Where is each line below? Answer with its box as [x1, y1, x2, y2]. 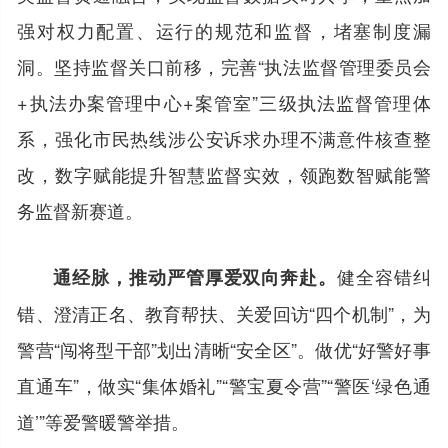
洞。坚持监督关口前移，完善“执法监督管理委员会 [17, 52, 431, 79]
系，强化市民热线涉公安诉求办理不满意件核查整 [17, 124, 431, 151]
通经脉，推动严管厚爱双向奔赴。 [53, 263, 337, 290]
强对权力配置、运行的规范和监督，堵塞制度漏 [17, 16, 431, 43]
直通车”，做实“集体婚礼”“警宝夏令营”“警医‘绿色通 [17, 371, 431, 398]
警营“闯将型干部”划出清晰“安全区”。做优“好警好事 [17, 335, 431, 362]
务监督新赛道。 [17, 196, 144, 223]
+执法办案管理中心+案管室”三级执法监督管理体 [17, 88, 431, 115]
